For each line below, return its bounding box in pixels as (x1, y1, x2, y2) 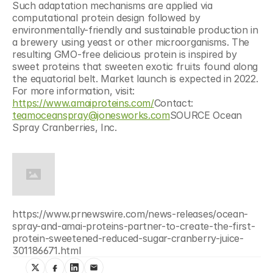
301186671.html (12, 244, 81, 257)
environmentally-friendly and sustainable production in (12, 24, 258, 36)
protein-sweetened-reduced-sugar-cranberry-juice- (12, 232, 244, 244)
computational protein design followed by (12, 12, 200, 24)
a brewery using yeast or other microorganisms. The (12, 36, 249, 48)
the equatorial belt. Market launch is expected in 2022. (12, 73, 258, 85)
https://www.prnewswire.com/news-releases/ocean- (12, 208, 248, 220)
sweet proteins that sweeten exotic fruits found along (12, 60, 258, 73)
